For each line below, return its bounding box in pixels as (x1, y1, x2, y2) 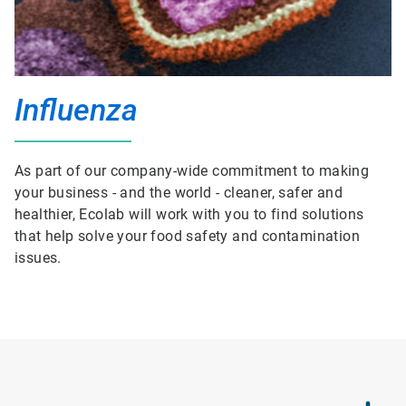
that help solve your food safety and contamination (14, 227, 360, 245)
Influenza (14, 92, 138, 128)
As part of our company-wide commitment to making (14, 162, 370, 179)
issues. (14, 249, 62, 266)
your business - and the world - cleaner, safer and (14, 184, 343, 201)
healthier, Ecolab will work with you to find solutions (14, 206, 364, 223)
